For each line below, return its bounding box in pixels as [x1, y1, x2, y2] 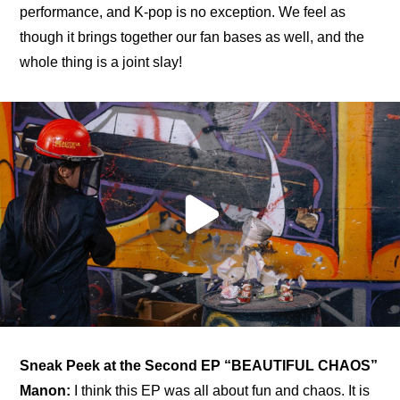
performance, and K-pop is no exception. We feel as [20, 4, 346, 21]
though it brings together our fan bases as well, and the [20, 29, 365, 46]
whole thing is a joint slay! [20, 54, 183, 71]
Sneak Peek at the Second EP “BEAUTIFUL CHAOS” [20, 358, 379, 374]
